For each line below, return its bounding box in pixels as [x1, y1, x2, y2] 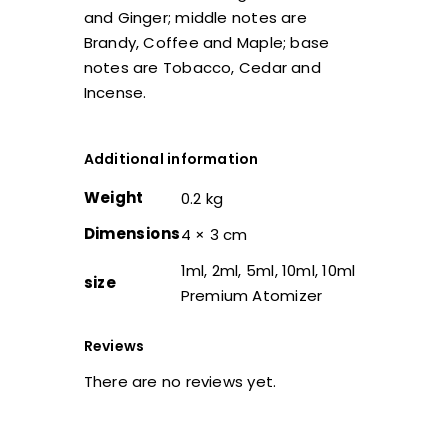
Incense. [83, 81, 147, 103]
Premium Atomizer [180, 284, 323, 306]
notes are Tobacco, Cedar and [83, 56, 321, 78]
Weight [83, 186, 144, 208]
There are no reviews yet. [83, 370, 277, 392]
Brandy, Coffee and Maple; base [83, 31, 330, 53]
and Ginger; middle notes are [83, 6, 307, 28]
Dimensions [83, 222, 181, 244]
